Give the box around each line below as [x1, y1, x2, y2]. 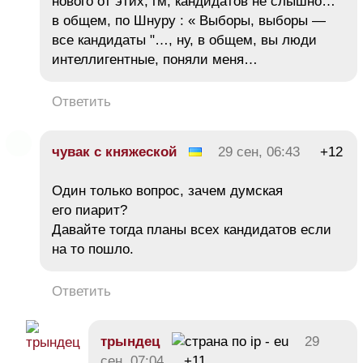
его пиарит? [52, 202, 127, 218]
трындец [100, 333, 160, 349]
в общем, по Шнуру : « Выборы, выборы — [52, 12, 326, 28]
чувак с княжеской [52, 143, 177, 160]
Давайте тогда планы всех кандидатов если [52, 221, 331, 237]
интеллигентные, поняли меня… [52, 51, 258, 67]
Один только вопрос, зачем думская [52, 182, 283, 199]
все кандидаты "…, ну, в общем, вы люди [52, 32, 317, 48]
